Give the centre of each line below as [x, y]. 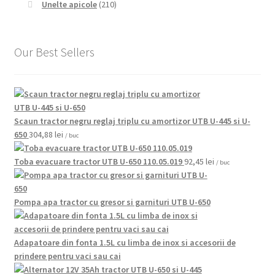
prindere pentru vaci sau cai [67, 256]
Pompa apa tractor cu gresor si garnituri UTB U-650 [112, 202]
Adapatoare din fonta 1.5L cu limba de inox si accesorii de [125, 242]
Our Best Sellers [54, 52]
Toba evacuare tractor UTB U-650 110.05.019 [98, 161]
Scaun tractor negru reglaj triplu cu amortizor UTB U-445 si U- [132, 121]
